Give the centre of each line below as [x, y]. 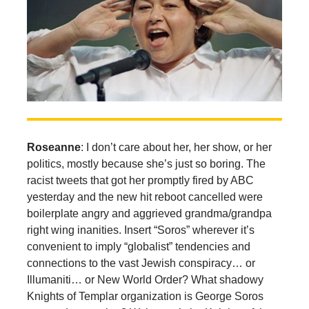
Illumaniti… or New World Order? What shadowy [145, 280]
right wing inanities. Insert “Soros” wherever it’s [140, 230]
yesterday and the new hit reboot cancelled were [144, 197]
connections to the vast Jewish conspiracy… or [141, 263]
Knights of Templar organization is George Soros [145, 297]
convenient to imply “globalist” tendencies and [138, 247]
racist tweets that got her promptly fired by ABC [140, 181]
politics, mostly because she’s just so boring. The [146, 164]
